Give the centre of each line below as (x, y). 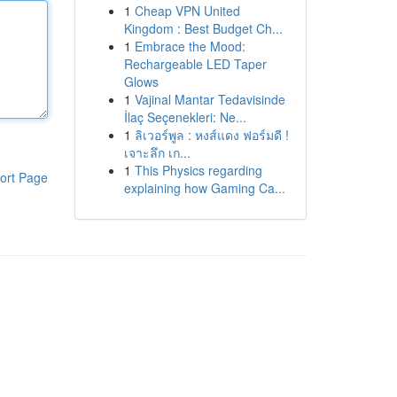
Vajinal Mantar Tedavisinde (210, 99)
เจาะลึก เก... (157, 152)
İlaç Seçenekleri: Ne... (185, 117)
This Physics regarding (198, 170)
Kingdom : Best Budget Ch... (203, 28)
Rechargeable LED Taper (195, 64)
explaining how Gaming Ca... (204, 188)
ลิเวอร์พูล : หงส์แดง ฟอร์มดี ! (211, 135)
